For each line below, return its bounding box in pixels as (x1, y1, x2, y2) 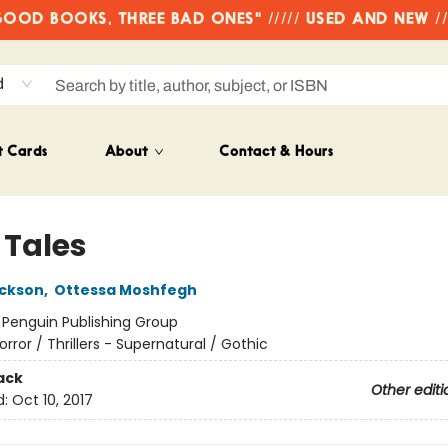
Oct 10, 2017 (11, 390, 93, 411)
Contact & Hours (219, 145, 333, 160)
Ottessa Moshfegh (53, 280, 197, 300)
